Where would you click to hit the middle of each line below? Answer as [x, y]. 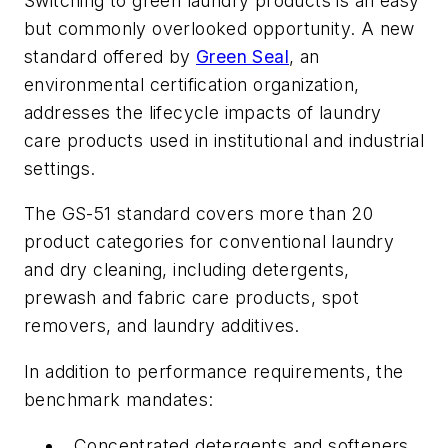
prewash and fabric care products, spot [192, 298]
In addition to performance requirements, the [214, 371]
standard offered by [110, 56]
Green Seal [242, 56]
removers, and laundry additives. [162, 326]
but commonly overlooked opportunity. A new [219, 28]
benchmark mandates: [119, 399]
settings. [60, 168]
